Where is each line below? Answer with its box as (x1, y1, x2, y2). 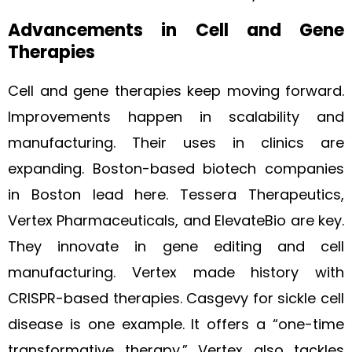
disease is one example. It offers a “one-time (8, 314, 344, 334)
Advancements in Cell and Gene (8, 18, 344, 42)
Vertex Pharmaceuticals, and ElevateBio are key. (8, 211, 344, 230)
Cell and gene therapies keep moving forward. (8, 81, 344, 101)
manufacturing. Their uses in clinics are (8, 133, 344, 152)
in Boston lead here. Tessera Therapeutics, (8, 185, 344, 204)
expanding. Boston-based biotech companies (8, 159, 344, 178)
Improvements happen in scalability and (8, 107, 344, 126)
